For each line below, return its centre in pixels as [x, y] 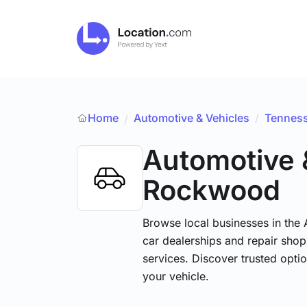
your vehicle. [176, 276]
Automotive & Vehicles [192, 118]
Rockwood [211, 190]
